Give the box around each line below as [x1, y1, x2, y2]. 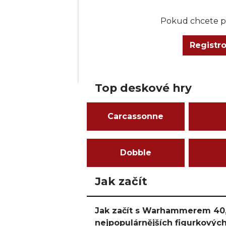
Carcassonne [107, 111, 164, 121]
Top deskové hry [95, 81, 192, 94]
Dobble [120, 148, 151, 157]
